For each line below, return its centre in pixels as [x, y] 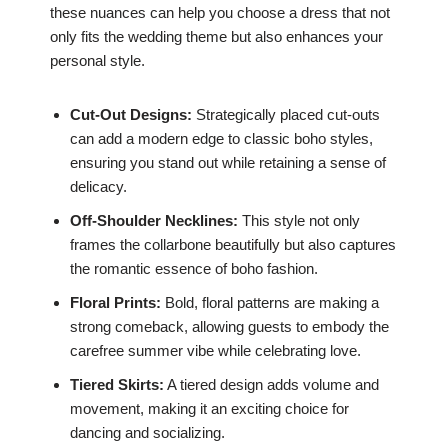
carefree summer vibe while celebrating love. [215, 350]
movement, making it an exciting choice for [209, 408]
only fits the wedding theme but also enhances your [216, 36]
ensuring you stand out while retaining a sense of [228, 162]
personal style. [97, 60]
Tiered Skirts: [117, 384]
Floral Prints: [115, 302]
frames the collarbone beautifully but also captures [233, 244]
